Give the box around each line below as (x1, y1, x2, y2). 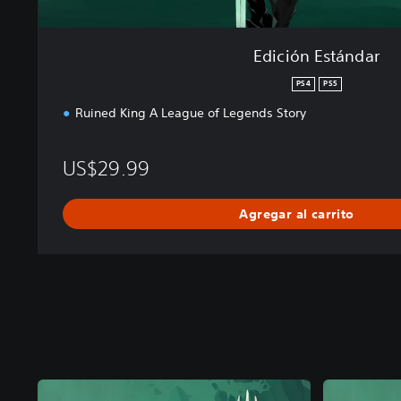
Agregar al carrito (239, 205, 354, 222)
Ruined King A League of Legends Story (75, 105, 306, 122)
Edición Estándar (253, 46, 380, 66)
